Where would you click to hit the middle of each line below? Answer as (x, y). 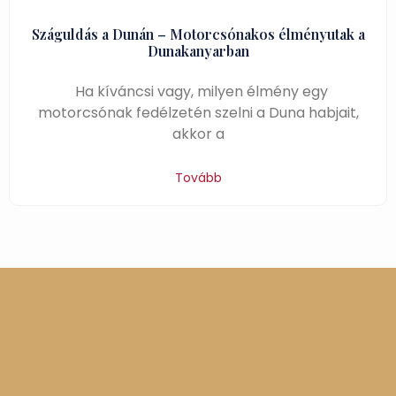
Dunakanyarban (198, 51)
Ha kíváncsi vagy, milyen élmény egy (198, 91)
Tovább (198, 178)
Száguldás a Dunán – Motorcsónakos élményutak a (198, 34)
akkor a (198, 134)
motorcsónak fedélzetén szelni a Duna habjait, (198, 113)
